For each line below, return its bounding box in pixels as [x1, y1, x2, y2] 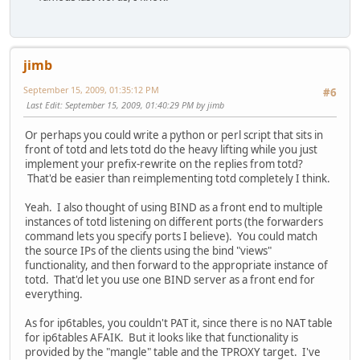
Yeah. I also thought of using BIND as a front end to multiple [25, 200, 323, 215]
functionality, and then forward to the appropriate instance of [25, 258, 328, 273]
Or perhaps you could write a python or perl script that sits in [25, 128, 323, 143]
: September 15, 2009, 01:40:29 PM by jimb [60, 99, 224, 112]
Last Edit [27, 99, 60, 112]
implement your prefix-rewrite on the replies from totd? [25, 157, 303, 172]
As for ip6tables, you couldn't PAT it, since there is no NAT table [25, 316, 333, 331]
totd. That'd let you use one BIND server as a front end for [25, 272, 315, 288]
